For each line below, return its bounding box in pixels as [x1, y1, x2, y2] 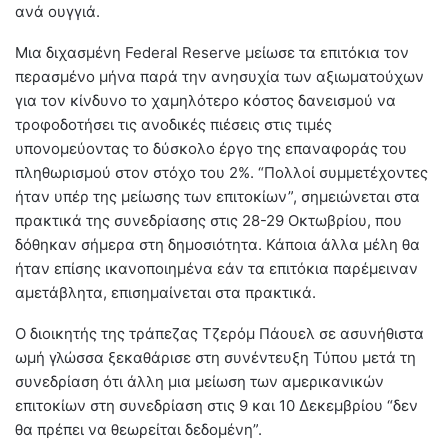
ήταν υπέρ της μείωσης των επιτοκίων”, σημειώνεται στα [15, 187, 420, 207]
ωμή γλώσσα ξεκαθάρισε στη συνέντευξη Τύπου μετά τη [15, 348, 416, 368]
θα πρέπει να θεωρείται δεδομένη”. [15, 420, 262, 440]
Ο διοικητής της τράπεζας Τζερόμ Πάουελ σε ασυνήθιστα [15, 324, 424, 344]
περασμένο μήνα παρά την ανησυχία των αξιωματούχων [15, 67, 424, 87]
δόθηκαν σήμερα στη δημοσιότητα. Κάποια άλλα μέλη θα [15, 235, 420, 255]
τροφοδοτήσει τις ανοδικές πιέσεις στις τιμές [15, 115, 332, 135]
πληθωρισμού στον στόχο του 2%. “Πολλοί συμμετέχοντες [15, 163, 428, 183]
